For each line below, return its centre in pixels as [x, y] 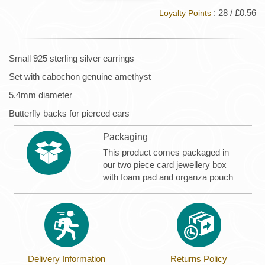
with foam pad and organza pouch [168, 177]
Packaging [126, 137]
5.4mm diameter [41, 95]
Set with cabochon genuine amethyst [80, 77]
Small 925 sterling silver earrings [72, 59]
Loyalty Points [185, 14]
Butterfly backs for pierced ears [69, 114]
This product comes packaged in [166, 152]
